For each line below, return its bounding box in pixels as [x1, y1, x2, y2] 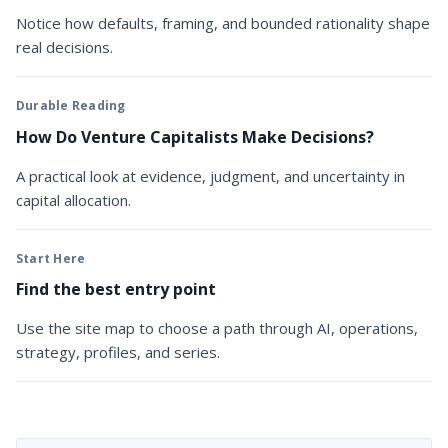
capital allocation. [16, 189, 131, 210]
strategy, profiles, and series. [16, 342, 220, 363]
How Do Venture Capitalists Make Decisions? [16, 125, 374, 148]
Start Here [16, 249, 86, 267]
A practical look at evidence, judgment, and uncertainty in [16, 165, 405, 186]
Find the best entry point [16, 278, 216, 301]
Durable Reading [16, 97, 126, 115]
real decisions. [16, 37, 113, 58]
